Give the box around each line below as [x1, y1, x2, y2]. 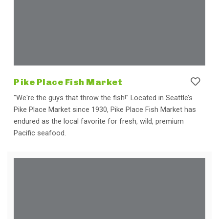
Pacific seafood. [14, 128, 66, 137]
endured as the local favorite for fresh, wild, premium [14, 116, 184, 126]
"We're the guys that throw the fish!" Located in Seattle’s [14, 93, 193, 102]
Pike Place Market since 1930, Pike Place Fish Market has [14, 105, 196, 114]
